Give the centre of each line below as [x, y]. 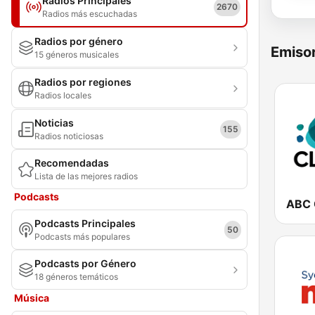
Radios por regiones [83, 82]
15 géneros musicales [77, 54]
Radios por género [79, 41]
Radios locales [63, 95]
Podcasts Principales [85, 223]
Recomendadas [72, 163]
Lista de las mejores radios [86, 176]
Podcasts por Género [85, 263]
